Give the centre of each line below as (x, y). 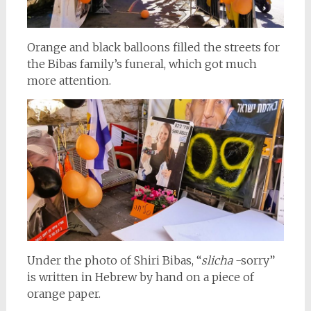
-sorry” (255, 261)
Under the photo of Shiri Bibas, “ (114, 261)
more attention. (69, 81)
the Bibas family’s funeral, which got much (142, 64)
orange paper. (64, 294)
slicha (218, 261)
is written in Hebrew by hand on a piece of (140, 277)
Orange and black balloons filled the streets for (153, 48)
